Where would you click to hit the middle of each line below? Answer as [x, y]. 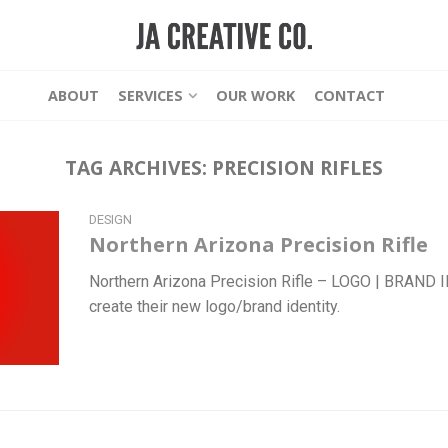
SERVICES [150, 95]
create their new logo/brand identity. [214, 306]
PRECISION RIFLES [297, 167]
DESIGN [110, 219]
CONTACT [349, 95]
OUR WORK [255, 95]
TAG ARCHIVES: [138, 167]
